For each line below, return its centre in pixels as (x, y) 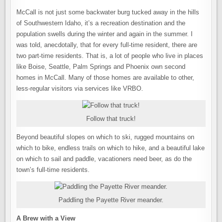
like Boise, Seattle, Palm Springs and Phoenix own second (101, 67)
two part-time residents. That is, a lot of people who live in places (110, 56)
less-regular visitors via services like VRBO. (80, 88)
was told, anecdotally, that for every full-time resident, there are (107, 45)
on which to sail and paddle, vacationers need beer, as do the (104, 159)
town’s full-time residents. (53, 170)
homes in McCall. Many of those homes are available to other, (106, 78)
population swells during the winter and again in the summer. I (105, 34)
